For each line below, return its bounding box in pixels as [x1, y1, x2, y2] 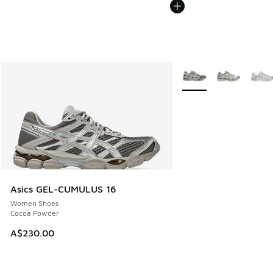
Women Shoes [10, 199, 58, 208]
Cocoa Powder [10, 208, 59, 218]
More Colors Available [172, 65, 268, 76]
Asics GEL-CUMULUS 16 [10, 183, 116, 195]
